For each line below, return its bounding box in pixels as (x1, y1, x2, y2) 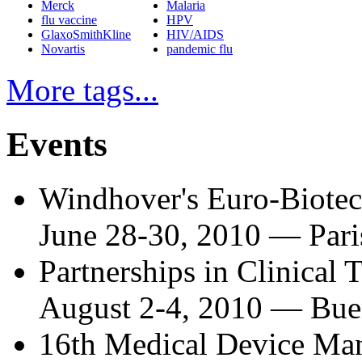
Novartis (41, 42, 85, 57)
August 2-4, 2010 (39, 290, 263, 326)
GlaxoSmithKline (41, 27, 131, 42)
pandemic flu (166, 42, 233, 57)
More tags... (6, 73, 158, 108)
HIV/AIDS (166, 27, 224, 42)
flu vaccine (41, 13, 97, 27)
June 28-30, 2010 (39, 217, 261, 253)
